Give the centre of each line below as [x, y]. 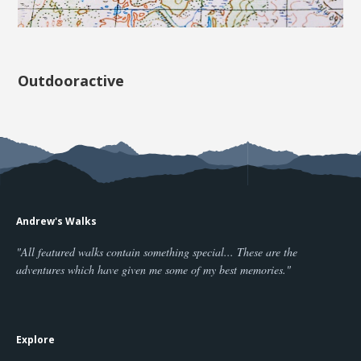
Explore [35, 339]
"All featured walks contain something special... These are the [157, 251]
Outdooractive [71, 80]
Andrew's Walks [56, 221]
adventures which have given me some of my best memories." [154, 269]
